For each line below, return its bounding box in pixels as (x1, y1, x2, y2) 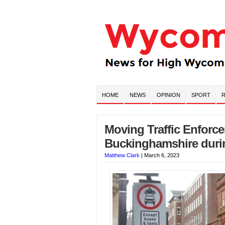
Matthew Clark (104, 152, 140, 158)
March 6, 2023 (144, 152, 179, 158)
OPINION (157, 92, 180, 98)
